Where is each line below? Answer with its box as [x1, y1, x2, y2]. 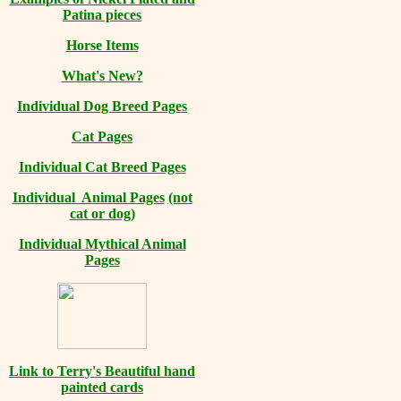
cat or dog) [69, 206, 135, 221]
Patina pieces [63, 7, 141, 22]
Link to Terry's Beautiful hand [9, 363, 195, 379]
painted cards [61, 380, 143, 395]
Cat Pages [72, 129, 132, 144]
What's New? [61, 68, 143, 83]
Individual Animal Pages [12, 190, 165, 205]
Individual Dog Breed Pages [17, 98, 187, 114]
